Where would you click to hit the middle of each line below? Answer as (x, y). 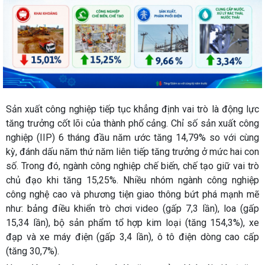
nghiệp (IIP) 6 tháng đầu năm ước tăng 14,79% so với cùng (132, 137)
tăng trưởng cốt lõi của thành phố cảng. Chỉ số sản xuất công (132, 123)
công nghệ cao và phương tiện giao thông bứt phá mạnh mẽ (132, 194)
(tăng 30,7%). (34, 251)
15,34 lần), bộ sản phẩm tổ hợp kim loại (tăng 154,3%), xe (132, 222)
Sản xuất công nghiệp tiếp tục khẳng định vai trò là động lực (132, 109)
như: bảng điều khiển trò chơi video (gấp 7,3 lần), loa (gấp (132, 208)
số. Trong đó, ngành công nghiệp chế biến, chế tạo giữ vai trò (132, 166)
